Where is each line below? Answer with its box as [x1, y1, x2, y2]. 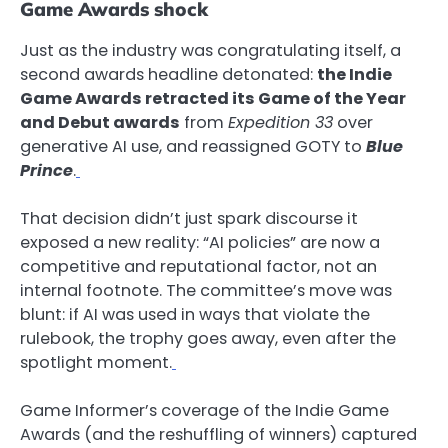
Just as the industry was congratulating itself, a [20, 38, 401, 62]
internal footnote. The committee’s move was [20, 279, 392, 302]
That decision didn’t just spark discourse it [20, 207, 358, 230]
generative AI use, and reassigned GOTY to [20, 134, 366, 158]
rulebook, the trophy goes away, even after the [20, 327, 396, 350]
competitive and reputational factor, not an [20, 255, 377, 278]
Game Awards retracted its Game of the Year [20, 86, 406, 110]
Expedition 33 [228, 110, 333, 134]
